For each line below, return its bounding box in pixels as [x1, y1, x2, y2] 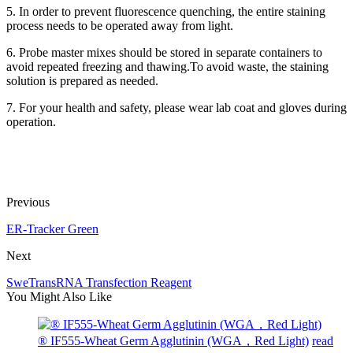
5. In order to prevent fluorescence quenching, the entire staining [6, 4, 325, 18]
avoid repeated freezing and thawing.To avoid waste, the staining [6, 59, 329, 73]
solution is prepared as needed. [6, 73, 158, 87]
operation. [6, 114, 56, 128]
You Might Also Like [6, 289, 112, 303]
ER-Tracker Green [6, 221, 98, 236]
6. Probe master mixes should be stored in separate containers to [6, 45, 322, 59]
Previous [6, 195, 50, 209]
